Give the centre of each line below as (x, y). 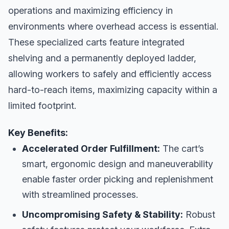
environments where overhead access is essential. (113, 26)
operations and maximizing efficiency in (90, 10)
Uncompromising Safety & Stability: (102, 214)
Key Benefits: (38, 132)
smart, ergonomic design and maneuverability (118, 164)
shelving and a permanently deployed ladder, (102, 58)
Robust (199, 214)
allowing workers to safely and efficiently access (110, 74)
